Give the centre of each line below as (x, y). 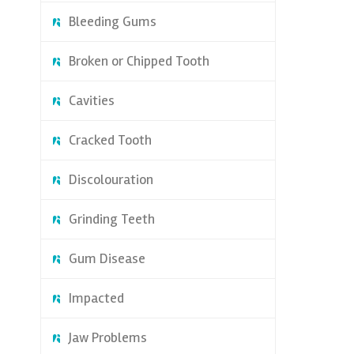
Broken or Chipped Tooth (139, 61)
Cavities (91, 100)
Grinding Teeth (111, 219)
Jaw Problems (107, 337)
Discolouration (111, 179)
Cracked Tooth (110, 140)
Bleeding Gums (112, 21)
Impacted (96, 298)
